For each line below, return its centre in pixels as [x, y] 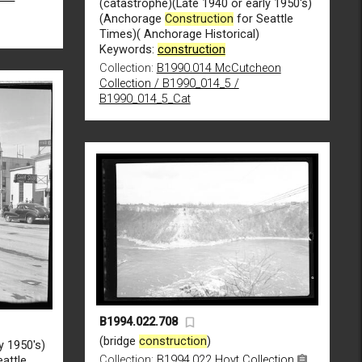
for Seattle [263, 19]
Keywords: [128, 50]
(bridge [119, 341]
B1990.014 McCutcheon [219, 69]
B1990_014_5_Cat [145, 99]
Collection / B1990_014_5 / [169, 84]
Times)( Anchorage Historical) [179, 35]
